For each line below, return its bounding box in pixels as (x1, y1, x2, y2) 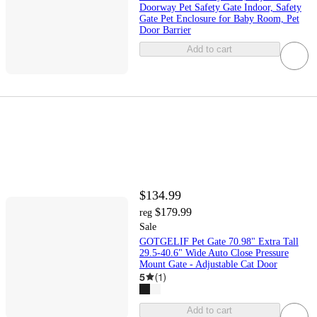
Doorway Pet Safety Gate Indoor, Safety (139, 2, 301, 13)
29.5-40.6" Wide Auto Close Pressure (139, 247, 289, 258)
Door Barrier (139, 25, 191, 36)
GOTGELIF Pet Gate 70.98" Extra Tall (139, 236, 299, 247)
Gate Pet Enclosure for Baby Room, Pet (139, 13, 299, 25)
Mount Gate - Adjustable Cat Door (139, 258, 277, 270)
